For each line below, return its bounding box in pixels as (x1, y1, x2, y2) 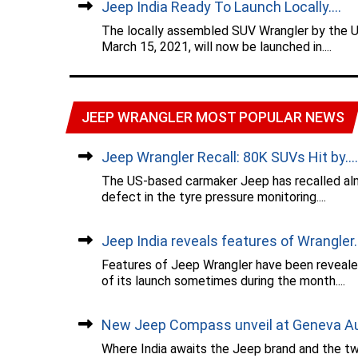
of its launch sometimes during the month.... (101, 273, 345, 289)
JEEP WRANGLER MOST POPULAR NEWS (82, 109, 344, 126)
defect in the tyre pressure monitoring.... (101, 189, 326, 205)
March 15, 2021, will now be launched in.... (101, 39, 332, 55)
